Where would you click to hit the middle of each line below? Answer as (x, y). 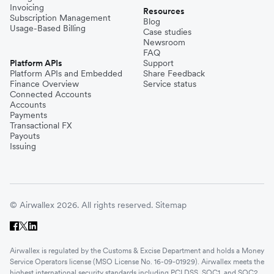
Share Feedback (174, 74)
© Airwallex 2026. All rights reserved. (81, 205)
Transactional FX (41, 126)
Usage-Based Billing (48, 28)
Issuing (23, 146)
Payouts (25, 136)
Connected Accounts (50, 94)
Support (158, 63)
